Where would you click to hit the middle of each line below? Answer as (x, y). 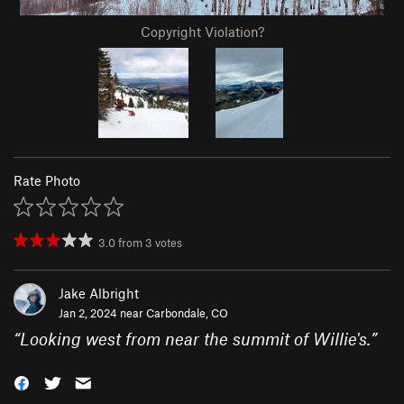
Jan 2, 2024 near (102, 313)
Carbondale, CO (187, 313)
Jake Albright (99, 294)
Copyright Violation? (202, 32)
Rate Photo (47, 181)
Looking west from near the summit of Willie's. (195, 339)
